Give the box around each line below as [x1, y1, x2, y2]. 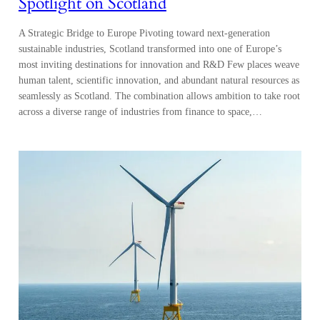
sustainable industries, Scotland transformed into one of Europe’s [18, 42, 281, 54]
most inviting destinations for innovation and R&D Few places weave [18, 58, 299, 70]
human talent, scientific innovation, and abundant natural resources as [18, 74, 299, 86]
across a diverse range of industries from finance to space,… [18, 105, 262, 117]
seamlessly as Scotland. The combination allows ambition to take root [18, 89, 300, 101]
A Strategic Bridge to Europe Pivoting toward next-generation [18, 26, 270, 39]
